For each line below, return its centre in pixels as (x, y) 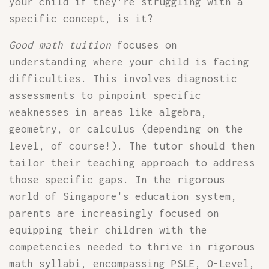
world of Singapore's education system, (123, 196)
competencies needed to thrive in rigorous (132, 247)
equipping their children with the (108, 230)
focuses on (144, 45)
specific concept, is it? (81, 19)
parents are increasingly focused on (114, 213)
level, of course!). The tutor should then (132, 146)
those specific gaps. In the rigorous (117, 180)
